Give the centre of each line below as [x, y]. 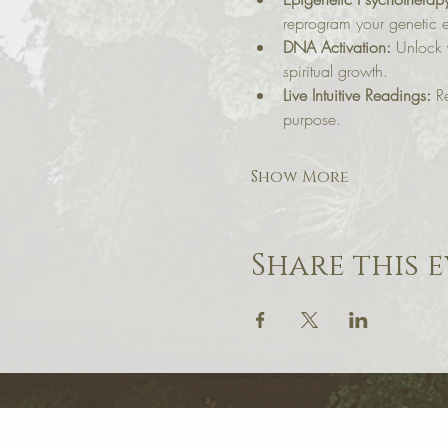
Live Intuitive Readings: [356, 95]
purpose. [311, 119]
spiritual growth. [335, 71]
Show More [299, 177]
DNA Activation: [336, 47]
